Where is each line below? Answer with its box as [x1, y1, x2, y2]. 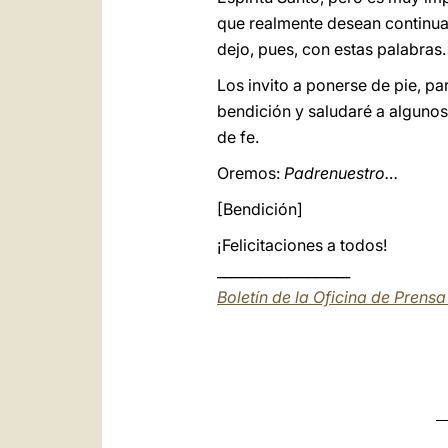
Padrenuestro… [284, 163, 398, 183]
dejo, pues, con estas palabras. [217, 39, 446, 59]
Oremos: [217, 163, 284, 183]
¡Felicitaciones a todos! [217, 235, 387, 255]
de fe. [217, 127, 259, 147]
